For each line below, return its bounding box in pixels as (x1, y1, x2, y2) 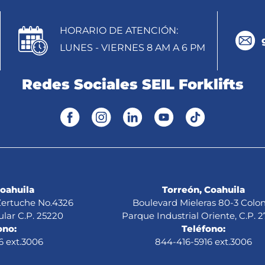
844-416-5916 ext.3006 (154, 236, 252, 247)
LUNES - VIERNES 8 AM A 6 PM (60, 42, 205, 53)
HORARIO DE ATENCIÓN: (60, 25, 178, 36)
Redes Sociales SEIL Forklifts (21, 76, 244, 93)
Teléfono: (181, 223, 225, 234)
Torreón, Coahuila (161, 184, 245, 195)
